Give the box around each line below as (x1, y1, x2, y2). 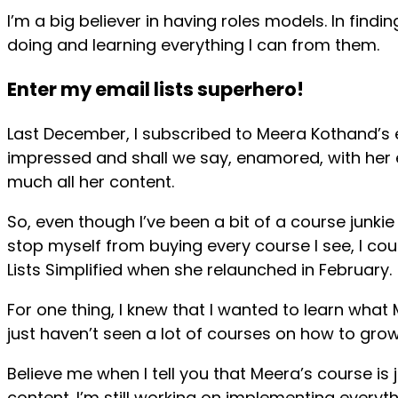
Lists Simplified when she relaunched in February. (7, 258, 392, 281)
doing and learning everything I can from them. (7, 33, 379, 56)
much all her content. (7, 170, 174, 193)
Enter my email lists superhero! (7, 76, 304, 102)
